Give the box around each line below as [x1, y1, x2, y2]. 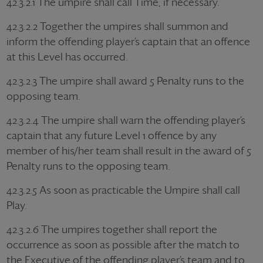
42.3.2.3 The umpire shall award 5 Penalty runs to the [6, 75, 244, 87]
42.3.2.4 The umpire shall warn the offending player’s [6, 114, 245, 126]
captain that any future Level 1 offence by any [6, 129, 217, 141]
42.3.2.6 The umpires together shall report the [6, 223, 217, 235]
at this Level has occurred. [6, 50, 128, 63]
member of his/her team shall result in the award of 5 [6, 144, 251, 157]
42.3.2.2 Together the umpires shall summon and [6, 20, 228, 32]
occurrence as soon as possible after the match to [6, 238, 240, 251]
